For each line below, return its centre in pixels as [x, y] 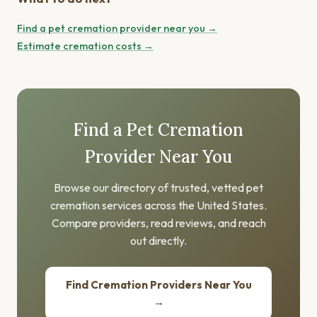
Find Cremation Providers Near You [158, 284]
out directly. [158, 241]
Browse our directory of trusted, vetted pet [158, 188]
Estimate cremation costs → [85, 46]
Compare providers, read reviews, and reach [158, 223]
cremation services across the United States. [158, 206]
